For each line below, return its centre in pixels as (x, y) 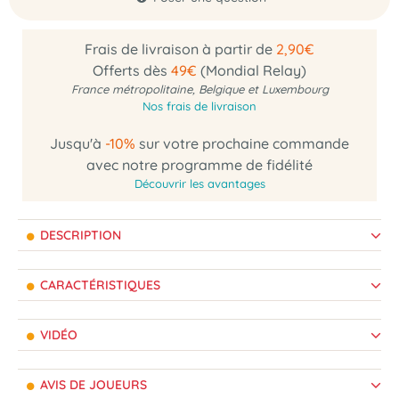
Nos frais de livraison (199, 106)
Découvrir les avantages (199, 183)
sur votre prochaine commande (242, 143)
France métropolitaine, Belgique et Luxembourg (199, 89)
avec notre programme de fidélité (199, 165)
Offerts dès (132, 70)
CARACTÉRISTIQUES (98, 285)
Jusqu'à (77, 143)
